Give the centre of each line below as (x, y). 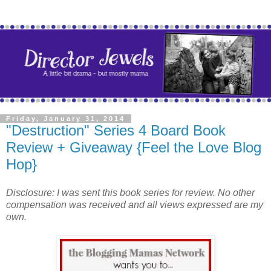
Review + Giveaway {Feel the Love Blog (134, 147)
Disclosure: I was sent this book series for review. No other (130, 193)
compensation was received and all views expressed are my (135, 205)
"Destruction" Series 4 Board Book (116, 130)
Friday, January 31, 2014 (66, 118)
